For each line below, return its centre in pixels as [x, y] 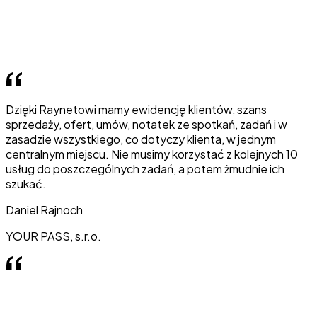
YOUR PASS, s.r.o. [53, 236]
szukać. [26, 184]
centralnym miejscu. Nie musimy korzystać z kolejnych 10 [152, 154]
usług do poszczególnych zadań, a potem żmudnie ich [145, 169]
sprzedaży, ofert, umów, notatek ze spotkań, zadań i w [146, 125]
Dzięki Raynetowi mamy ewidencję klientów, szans [136, 110]
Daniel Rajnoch [44, 210]
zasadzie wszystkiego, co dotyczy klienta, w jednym [141, 139]
